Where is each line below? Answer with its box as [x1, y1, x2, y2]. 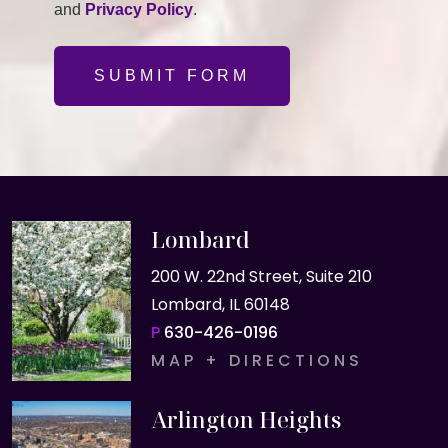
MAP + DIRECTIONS [150, 349, 363, 372]
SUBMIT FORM [94, 67, 251, 84]
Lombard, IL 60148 [150, 293, 290, 316]
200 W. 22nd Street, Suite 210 [150, 265, 372, 288]
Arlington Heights [150, 404, 341, 434]
